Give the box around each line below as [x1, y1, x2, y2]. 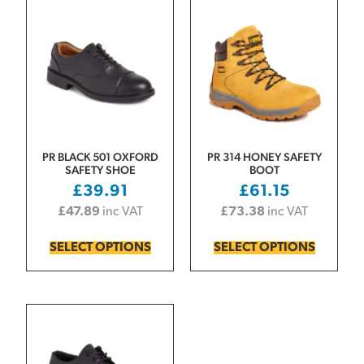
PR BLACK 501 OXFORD [41, 151, 158, 164]
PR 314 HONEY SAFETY [206, 151, 322, 164]
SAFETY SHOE [64, 164, 136, 177]
